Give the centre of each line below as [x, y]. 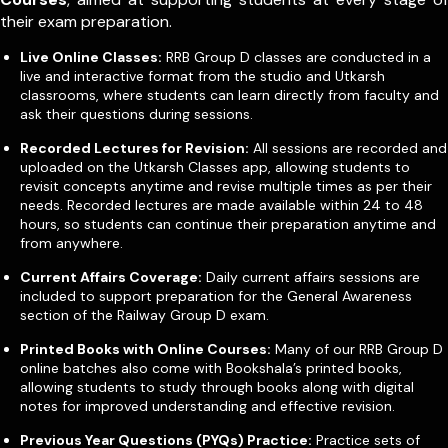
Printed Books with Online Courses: [145, 348]
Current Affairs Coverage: [111, 276]
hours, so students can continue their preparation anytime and [228, 223]
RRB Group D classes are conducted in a [296, 56]
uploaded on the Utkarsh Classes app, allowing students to [215, 166]
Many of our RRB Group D [357, 348]
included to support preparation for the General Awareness [216, 295]
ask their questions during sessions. [136, 113]
